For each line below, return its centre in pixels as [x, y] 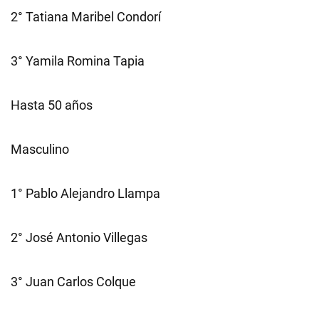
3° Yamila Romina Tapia [78, 61]
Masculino [40, 149]
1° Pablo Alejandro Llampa [85, 193]
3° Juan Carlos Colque [73, 282]
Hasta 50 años [52, 105]
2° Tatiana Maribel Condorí [86, 17]
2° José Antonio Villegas [79, 237]
